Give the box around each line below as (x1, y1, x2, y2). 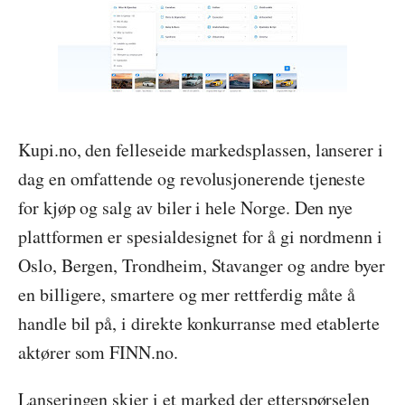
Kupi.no (18, 137, 77, 162)
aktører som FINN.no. (18, 340, 178, 364)
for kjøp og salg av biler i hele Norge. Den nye (18, 195, 353, 220)
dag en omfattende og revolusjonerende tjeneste (18, 166, 366, 191)
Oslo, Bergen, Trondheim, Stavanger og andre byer (18, 253, 386, 278)
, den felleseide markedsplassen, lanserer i (76, 137, 384, 162)
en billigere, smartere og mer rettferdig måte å (18, 282, 356, 306)
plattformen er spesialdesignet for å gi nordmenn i (18, 224, 383, 249)
